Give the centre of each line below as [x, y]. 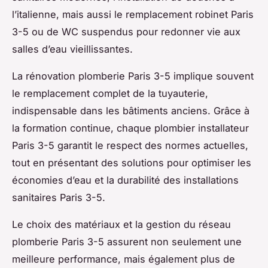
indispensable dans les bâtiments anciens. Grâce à [131, 111]
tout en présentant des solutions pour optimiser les [132, 163]
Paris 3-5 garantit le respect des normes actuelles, [130, 146]
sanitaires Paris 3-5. [59, 198]
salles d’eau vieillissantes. [72, 49]
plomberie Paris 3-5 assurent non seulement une [127, 242]
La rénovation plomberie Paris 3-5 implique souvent [133, 76]
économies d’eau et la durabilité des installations [125, 180]
